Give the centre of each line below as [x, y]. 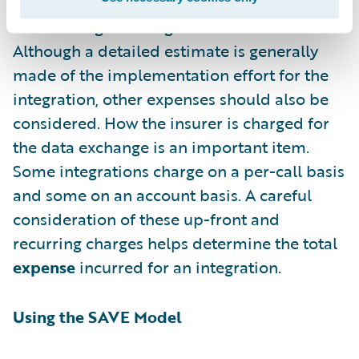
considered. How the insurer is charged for [171, 122]
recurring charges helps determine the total [175, 242]
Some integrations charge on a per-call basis [179, 170]
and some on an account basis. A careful [162, 194]
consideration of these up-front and [146, 218]
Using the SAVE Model [97, 316]
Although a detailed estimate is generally [165, 50]
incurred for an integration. [178, 266]
